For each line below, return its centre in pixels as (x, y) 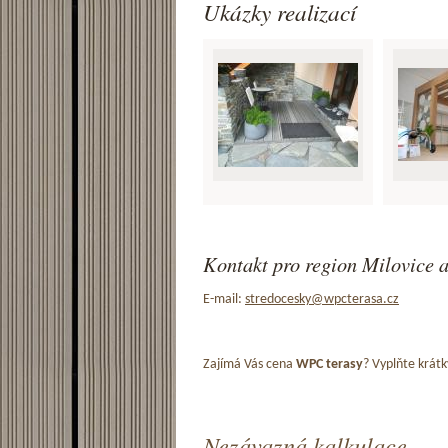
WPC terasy (329, 364)
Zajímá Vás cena (249, 364)
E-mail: (224, 299)
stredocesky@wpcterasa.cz (322, 299)
